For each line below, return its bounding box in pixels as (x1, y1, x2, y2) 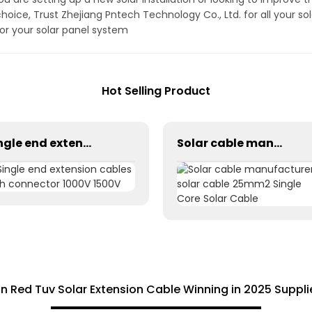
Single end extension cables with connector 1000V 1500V (83, 135, 91, 151)
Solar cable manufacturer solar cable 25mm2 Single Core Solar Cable (274, 135, 282, 151)
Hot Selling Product (102, 83, 210, 99)
